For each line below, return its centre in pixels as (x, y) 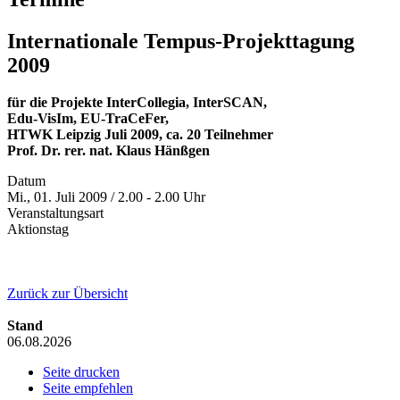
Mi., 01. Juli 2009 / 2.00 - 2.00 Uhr (106, 197)
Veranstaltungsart (55, 213)
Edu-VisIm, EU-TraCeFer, (88, 119)
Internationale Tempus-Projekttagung (181, 41)
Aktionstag (38, 229)
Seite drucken (81, 372)
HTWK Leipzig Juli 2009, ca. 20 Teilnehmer (140, 135)
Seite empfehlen (88, 388)
